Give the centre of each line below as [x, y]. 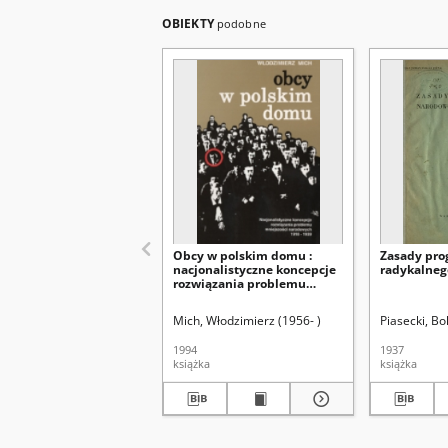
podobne [241, 23]
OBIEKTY [189, 23]
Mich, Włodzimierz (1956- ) [247, 320]
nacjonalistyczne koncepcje [254, 269]
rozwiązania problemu [239, 283]
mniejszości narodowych [246, 297]
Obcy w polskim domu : [242, 255]
